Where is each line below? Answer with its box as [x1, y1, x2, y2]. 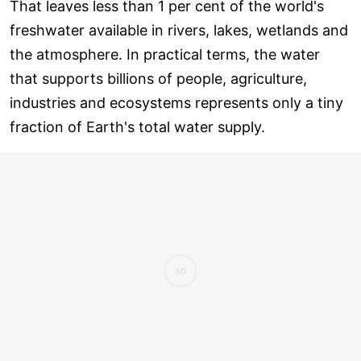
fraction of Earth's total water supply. [10, 118, 265, 135]
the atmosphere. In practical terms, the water [10, 45, 320, 63]
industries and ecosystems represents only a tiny [10, 93, 343, 111]
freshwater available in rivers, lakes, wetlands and [10, 21, 348, 39]
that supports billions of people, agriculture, [10, 69, 307, 87]
